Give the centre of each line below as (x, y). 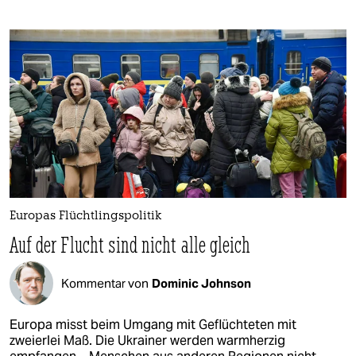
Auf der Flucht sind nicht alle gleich (130, 245)
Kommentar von (105, 283)
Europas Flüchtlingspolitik (85, 217)
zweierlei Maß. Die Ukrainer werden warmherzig (147, 341)
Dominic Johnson (201, 283)
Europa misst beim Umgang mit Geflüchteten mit (153, 325)
